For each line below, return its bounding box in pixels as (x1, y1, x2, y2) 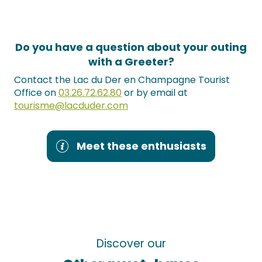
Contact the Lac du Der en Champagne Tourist (14, 73, 230, 87)
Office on (14, 86, 58, 99)
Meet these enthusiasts (77, 139, 206, 153)
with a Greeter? (88, 54, 174, 69)
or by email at (122, 86, 188, 99)
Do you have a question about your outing (15, 40, 247, 54)
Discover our (96, 236, 166, 251)
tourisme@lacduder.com (14, 99, 128, 112)
